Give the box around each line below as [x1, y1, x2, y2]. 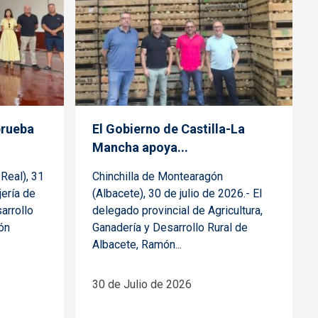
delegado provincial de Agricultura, [92, 203, 263, 217]
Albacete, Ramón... [92, 237, 182, 251]
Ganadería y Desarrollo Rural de [92, 220, 248, 234]
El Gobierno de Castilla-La [92, 121, 245, 136]
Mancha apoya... [92, 139, 188, 155]
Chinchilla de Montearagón [92, 169, 223, 183]
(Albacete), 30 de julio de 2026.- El [92, 186, 262, 200]
